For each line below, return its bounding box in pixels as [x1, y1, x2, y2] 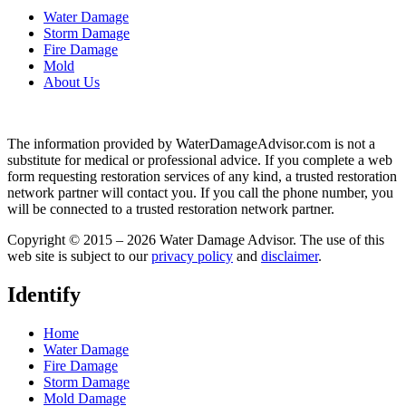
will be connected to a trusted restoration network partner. [7, 201, 334, 217]
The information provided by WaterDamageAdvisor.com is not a [7, 136, 375, 152]
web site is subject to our [7, 248, 151, 265]
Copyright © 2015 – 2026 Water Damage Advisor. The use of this [7, 232, 384, 248]
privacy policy [151, 248, 233, 265]
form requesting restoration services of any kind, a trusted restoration [7, 169, 397, 185]
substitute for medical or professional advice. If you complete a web [7, 152, 392, 169]
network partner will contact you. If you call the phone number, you [7, 185, 393, 201]
